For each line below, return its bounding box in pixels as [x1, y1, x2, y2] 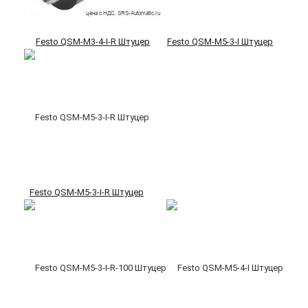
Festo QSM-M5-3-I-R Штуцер [30, 187, 144, 198]
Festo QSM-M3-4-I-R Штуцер [36, 36, 150, 47]
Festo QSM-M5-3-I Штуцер [167, 36, 273, 47]
